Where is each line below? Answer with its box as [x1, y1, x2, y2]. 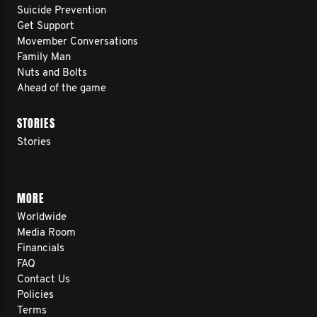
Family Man [17, 52, 71, 63]
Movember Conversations [17, 37, 138, 47]
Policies [17, 290, 54, 301]
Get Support [17, 21, 74, 32]
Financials [17, 243, 64, 254]
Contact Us [17, 275, 70, 285]
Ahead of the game [17, 83, 106, 94]
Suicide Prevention [17, 6, 106, 16]
